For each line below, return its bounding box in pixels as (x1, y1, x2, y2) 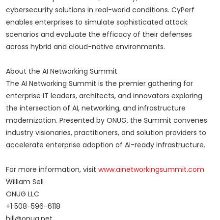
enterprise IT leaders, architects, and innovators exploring (6, 91, 202, 101)
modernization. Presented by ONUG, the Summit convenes (6, 115, 207, 126)
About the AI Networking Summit (6, 66, 117, 77)
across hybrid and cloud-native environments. (6, 42, 165, 52)
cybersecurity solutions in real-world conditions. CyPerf (6, 5, 194, 15)
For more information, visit (6, 165, 98, 175)
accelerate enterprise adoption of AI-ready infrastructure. (6, 140, 205, 150)
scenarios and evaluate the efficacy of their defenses (6, 29, 192, 40)
